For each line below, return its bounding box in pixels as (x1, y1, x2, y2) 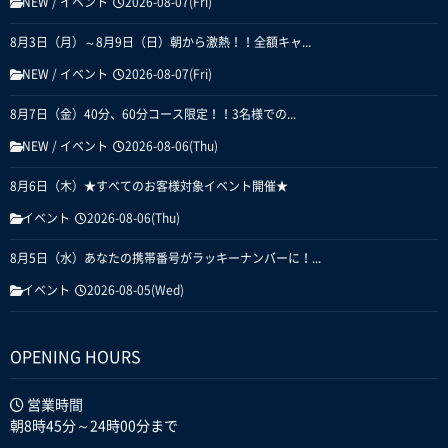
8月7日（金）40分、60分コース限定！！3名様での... (10, 108, 296, 121)
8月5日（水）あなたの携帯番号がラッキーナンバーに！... (10, 252, 321, 265)
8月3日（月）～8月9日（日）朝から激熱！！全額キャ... (10, 36, 311, 49)
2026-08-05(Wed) (87, 284, 184, 297)
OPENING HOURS (10, 349, 141, 366)
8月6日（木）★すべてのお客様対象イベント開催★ (10, 180, 288, 193)
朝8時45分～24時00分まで (10, 419, 178, 434)
